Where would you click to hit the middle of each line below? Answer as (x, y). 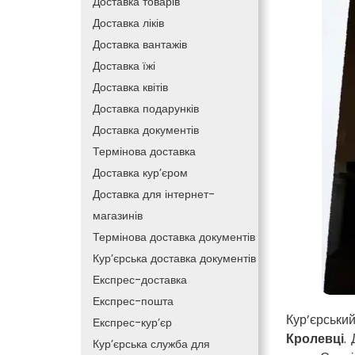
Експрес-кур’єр (132, 323)
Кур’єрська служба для (151, 344)
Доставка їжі (124, 66)
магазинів (118, 216)
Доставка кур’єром (140, 173)
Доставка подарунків (146, 109)
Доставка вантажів (140, 44)
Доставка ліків (128, 23)
